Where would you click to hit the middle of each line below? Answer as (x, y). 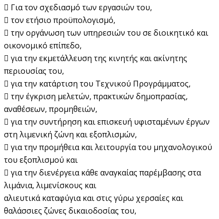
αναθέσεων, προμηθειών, (51, 109)
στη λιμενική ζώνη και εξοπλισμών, (70, 134)
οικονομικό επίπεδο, (43, 45)
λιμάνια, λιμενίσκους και (50, 185)
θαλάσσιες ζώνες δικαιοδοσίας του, (70, 210)
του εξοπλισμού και (41, 160)
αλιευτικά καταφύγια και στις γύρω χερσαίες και (94, 198)
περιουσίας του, (34, 71)
